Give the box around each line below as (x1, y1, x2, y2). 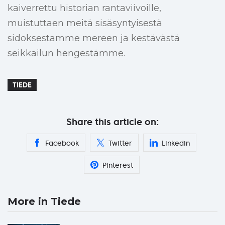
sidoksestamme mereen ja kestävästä (8, 33, 180, 44)
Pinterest (102, 161, 133, 170)
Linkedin (162, 139, 190, 148)
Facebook (45, 139, 79, 148)
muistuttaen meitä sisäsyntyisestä (8, 18, 162, 29)
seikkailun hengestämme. (8, 48, 125, 59)
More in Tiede (8, 195, 81, 208)
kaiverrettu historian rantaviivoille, (8, 3, 161, 14)
